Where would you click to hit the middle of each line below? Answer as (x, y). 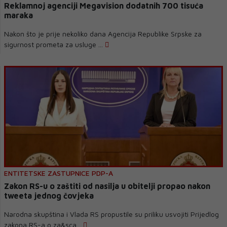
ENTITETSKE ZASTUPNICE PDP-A (59, 173)
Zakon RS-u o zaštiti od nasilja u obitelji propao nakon (107, 186)
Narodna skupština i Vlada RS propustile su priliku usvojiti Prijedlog (111, 214)
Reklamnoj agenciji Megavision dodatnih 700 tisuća (104, 6)
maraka (18, 15)
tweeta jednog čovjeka (49, 196)
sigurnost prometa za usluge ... (54, 44)
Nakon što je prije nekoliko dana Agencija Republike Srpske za (103, 34)
